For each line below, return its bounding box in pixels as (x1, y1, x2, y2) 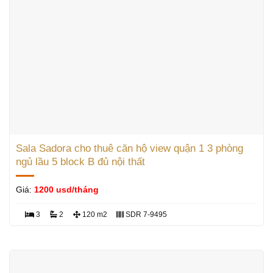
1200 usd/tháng (34, 185, 99, 194)
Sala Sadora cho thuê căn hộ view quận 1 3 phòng (15, 142, 243, 154)
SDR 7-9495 (124, 210, 168, 219)
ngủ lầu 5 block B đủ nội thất (15, 155, 145, 168)
